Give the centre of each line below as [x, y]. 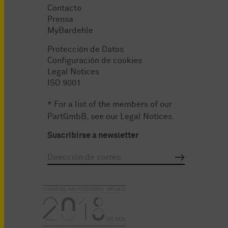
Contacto [64, 8]
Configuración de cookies [95, 60]
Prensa [60, 20]
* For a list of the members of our [110, 104]
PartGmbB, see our [84, 116]
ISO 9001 [64, 83]
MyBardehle [70, 31]
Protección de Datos [85, 49]
